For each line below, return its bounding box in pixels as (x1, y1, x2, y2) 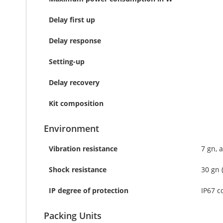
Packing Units (44, 210, 102, 222)
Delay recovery (49, 78, 100, 87)
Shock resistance (49, 165, 107, 174)
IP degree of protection (49, 186, 128, 195)
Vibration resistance (49, 144, 117, 153)
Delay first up (49, 15, 95, 24)
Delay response (49, 36, 101, 45)
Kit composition (49, 99, 104, 108)
